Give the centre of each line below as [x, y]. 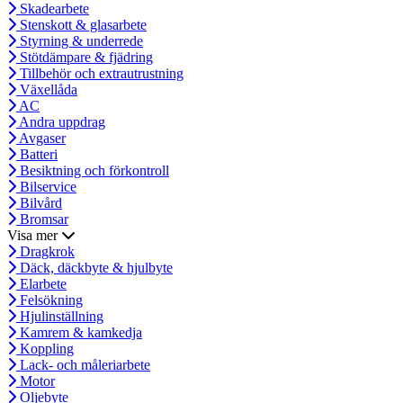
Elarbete [41, 284]
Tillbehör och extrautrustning [100, 74]
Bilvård [39, 203]
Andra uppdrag [61, 122]
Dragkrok [45, 252]
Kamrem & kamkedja [79, 333]
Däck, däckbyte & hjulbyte [94, 268]
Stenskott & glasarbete [81, 25]
